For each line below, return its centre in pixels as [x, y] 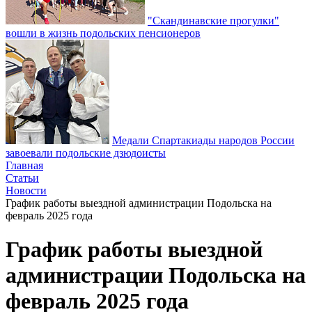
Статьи [22, 178]
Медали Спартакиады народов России [203, 140]
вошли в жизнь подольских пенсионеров [103, 33]
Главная [24, 165]
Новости [26, 190]
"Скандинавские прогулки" [213, 21]
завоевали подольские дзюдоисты [86, 153]
